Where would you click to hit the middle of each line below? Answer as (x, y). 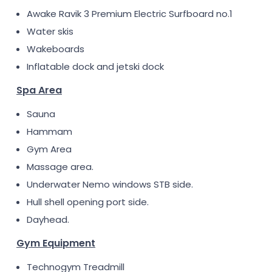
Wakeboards (56, 49)
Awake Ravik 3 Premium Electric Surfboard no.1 (130, 14)
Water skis (50, 31)
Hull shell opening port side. (88, 202)
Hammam (49, 131)
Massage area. (60, 167)
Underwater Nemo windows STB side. (110, 184)
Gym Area (49, 149)
